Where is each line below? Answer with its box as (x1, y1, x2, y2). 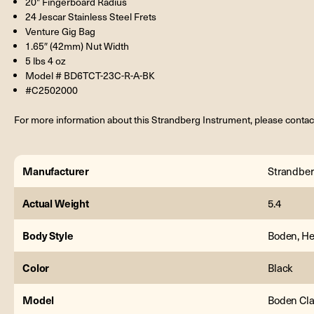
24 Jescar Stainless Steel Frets (25, 9, 157, 23)
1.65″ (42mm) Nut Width (25, 39, 130, 53)
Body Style (22, 227, 74, 243)
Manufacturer (22, 163, 90, 178)
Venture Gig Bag (25, 24, 96, 38)
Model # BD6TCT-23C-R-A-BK (25, 68, 156, 82)
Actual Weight (22, 195, 90, 210)
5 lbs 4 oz (25, 53, 67, 67)
